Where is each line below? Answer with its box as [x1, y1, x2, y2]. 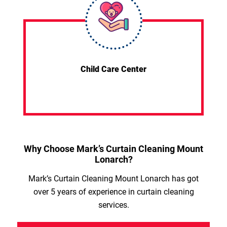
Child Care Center [81, 64, 146, 74]
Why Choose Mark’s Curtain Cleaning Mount [24, 143, 203, 154]
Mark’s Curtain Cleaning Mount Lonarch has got [28, 173, 199, 183]
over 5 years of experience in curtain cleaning [33, 186, 194, 197]
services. [98, 200, 129, 210]
